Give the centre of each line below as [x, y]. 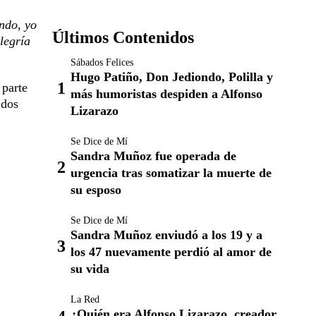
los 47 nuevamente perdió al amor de [171, 252]
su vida [90, 269]
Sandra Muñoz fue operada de [153, 156]
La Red [85, 299]
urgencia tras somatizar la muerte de [171, 173]
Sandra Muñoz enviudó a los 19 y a [166, 235]
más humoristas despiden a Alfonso [166, 94]
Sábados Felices [102, 62]
